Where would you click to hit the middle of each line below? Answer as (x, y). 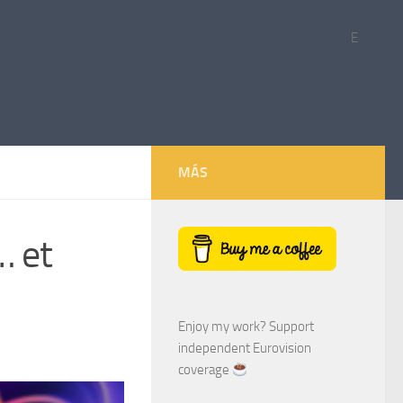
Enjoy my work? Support (246, 327)
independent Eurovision (245, 349)
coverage (205, 370)
